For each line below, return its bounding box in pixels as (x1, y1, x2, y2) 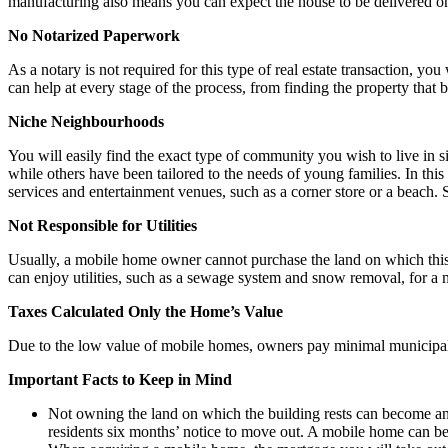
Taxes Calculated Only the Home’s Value (8, 302, 283, 320)
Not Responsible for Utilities (8, 216, 197, 234)
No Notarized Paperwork (8, 26, 180, 44)
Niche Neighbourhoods (8, 112, 164, 130)
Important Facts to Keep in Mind (8, 370, 232, 388)
